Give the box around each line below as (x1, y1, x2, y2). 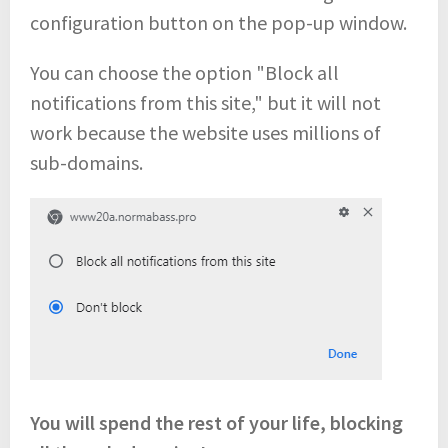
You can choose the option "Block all (30, 59, 339, 85)
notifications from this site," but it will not (30, 89, 381, 115)
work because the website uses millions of (30, 119, 381, 145)
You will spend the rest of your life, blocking (30, 409, 403, 435)
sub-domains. (30, 149, 143, 175)
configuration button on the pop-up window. (30, 9, 407, 35)
